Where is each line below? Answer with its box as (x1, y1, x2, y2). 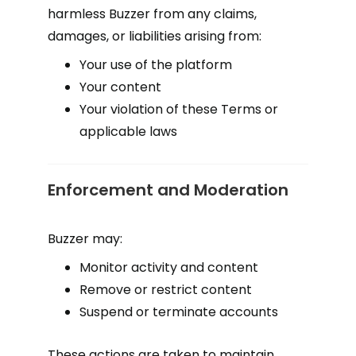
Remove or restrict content (79, 281, 252, 299)
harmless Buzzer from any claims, (48, 5, 257, 23)
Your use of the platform (79, 56, 232, 74)
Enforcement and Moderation (48, 179, 288, 201)
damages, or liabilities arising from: (48, 27, 261, 45)
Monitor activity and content (79, 258, 258, 277)
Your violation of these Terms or (79, 100, 278, 118)
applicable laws (79, 122, 177, 141)
